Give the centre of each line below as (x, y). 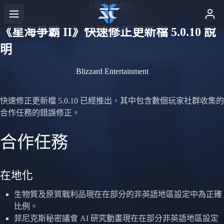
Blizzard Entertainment (112, 71)
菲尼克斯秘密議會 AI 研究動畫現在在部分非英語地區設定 (116, 218)
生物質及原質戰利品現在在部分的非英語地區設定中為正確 (118, 194)
